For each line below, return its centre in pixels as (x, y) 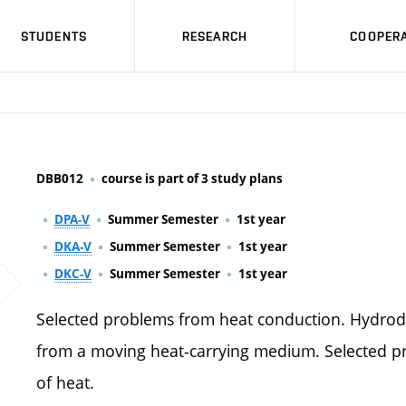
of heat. (65, 382)
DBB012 (60, 179)
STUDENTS (54, 36)
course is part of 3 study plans (192, 179)
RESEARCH (215, 36)
